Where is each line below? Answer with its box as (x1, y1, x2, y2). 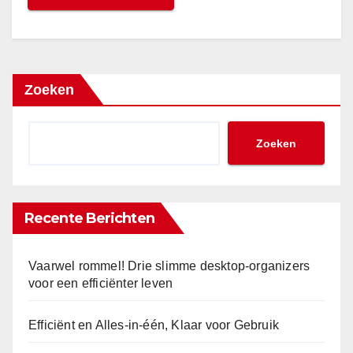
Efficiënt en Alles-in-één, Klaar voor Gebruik (28, 318, 279, 332)
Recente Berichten (24, 209, 154, 227)
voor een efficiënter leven (28, 276, 173, 290)
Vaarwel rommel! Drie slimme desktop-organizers (28, 258, 310, 273)
